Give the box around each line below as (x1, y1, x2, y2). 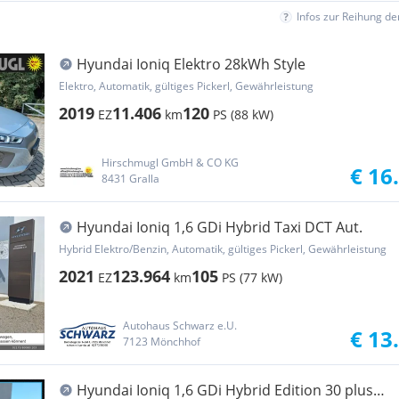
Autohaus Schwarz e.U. (122, 318, 237, 333)
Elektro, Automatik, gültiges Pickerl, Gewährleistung (59, 78, 313, 94)
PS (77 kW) (222, 269, 282, 286)
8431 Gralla (102, 171, 159, 186)
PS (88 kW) (213, 106, 273, 123)
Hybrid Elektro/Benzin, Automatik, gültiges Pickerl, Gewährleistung (59, 241, 387, 256)
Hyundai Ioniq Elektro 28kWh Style (77, 54, 305, 74)
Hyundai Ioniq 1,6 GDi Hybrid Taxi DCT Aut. (77, 217, 362, 237)
